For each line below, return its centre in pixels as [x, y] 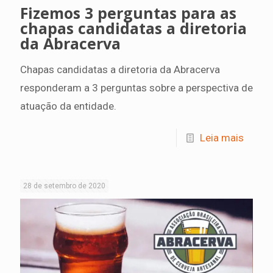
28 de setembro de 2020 [64, 186]
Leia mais [222, 137]
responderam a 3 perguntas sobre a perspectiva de [136, 87]
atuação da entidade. [68, 106]
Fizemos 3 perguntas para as [128, 12]
